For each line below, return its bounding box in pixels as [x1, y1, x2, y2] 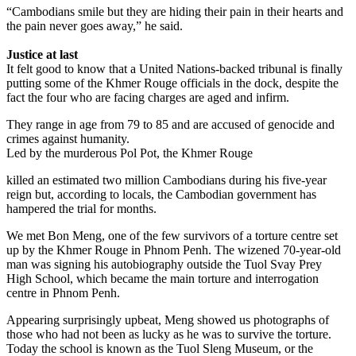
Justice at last [6, 47, 78, 61]
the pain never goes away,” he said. [6, 18, 183, 33]
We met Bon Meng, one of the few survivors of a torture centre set [6, 228, 338, 242]
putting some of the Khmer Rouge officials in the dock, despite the [6, 75, 339, 90]
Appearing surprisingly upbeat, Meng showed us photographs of [6, 312, 329, 327]
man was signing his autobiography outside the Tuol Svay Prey [6, 257, 322, 271]
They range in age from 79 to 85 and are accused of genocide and [6, 117, 335, 131]
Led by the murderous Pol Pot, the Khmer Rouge [6, 145, 253, 160]
